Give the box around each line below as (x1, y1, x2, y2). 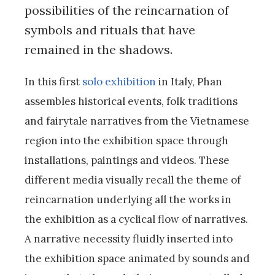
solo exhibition (82, 75, 156, 89)
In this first (25, 75, 82, 89)
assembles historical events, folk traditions (25, 95, 238, 109)
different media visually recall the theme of (25, 173, 241, 187)
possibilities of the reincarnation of (25, 2, 229, 18)
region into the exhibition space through (25, 134, 228, 148)
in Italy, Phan (156, 75, 222, 89)
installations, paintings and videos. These (25, 153, 230, 168)
